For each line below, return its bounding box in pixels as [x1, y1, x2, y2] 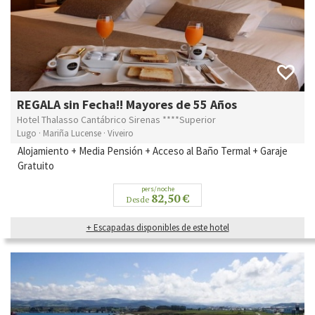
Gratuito [18, 158, 54, 172]
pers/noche [141, 184, 174, 193]
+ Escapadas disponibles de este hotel [86, 221, 229, 233]
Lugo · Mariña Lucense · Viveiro [17, 127, 134, 139]
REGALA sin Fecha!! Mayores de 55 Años [17, 96, 237, 112]
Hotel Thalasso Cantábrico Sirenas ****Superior [17, 112, 216, 126]
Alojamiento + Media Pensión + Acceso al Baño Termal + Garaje [18, 143, 288, 157]
